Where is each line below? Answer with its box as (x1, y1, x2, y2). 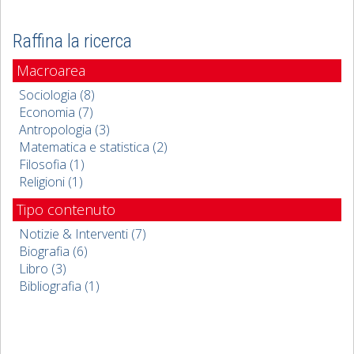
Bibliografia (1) (19, 277, 100, 295)
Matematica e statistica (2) (19, 138, 168, 156)
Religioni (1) (19, 173, 83, 190)
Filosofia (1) (19, 156, 85, 173)
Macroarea (17, 61, 85, 80)
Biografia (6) (19, 243, 88, 260)
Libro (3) (19, 260, 66, 277)
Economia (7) (19, 104, 93, 121)
